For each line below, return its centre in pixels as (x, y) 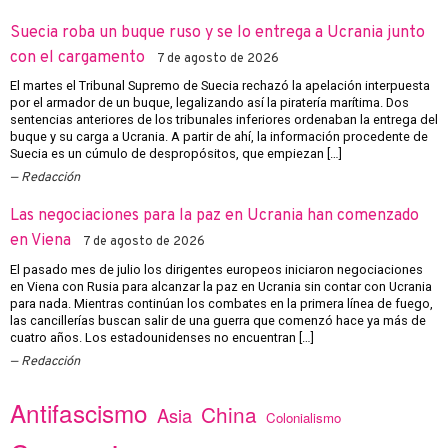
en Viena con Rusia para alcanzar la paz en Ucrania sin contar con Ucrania (221, 286)
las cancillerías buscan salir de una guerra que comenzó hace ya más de (218, 320)
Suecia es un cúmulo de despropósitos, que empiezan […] (176, 153)
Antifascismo (79, 412)
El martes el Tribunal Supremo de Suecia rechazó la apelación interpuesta (220, 85)
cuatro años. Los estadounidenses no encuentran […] (162, 337)
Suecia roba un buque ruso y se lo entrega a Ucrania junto (217, 32)
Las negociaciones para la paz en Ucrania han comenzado (214, 216)
